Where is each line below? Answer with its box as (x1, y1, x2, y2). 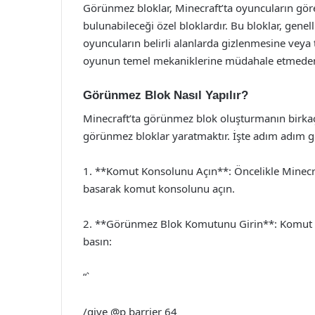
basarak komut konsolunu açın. (83, 181, 235, 195)
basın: (83, 233, 112, 248)
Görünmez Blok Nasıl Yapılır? (83, 89, 248, 102)
